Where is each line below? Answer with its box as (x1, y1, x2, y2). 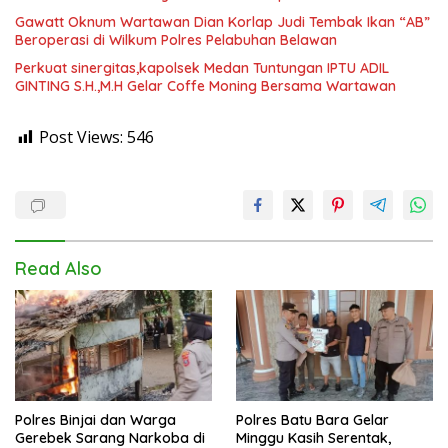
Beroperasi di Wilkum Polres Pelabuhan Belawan (15, 31, 337, 49)
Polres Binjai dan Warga (15, 410, 176, 429)
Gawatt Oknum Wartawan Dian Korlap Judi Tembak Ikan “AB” (15, 13, 430, 31)
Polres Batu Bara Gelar (236, 410, 389, 429)
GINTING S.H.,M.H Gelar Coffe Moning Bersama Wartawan (15, 77, 396, 95)
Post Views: (39, 126, 123, 148)
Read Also (15, 257, 102, 280)
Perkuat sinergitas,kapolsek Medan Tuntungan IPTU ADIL (15, 59, 389, 77)
